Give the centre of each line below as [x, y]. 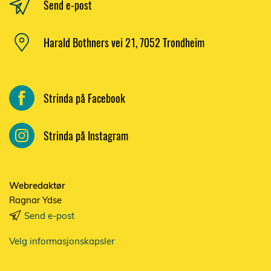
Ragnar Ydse [35, 200]
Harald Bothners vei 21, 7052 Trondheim [124, 42]
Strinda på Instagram [86, 135]
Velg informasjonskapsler [62, 241]
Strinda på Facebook [84, 98]
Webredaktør [37, 185]
